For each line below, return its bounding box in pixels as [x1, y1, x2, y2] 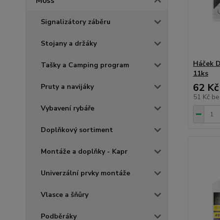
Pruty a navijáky [41, 82, 94, 91]
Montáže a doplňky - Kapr [41, 147, 128, 156]
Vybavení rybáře [41, 104, 94, 113]
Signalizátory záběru [41, 17, 110, 27]
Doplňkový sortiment [41, 125, 113, 135]
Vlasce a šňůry [41, 190, 88, 199]
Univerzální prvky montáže [41, 168, 130, 178]
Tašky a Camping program [41, 60, 129, 70]
